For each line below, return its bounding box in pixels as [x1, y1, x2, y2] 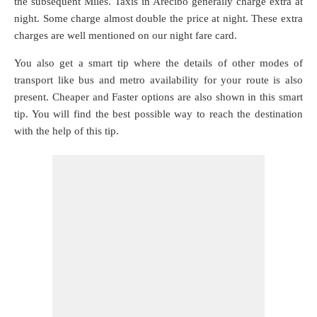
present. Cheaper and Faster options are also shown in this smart [14, 91, 303, 103]
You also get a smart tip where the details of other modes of [14, 57, 303, 69]
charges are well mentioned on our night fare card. [14, 30, 237, 41]
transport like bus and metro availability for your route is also [14, 74, 303, 86]
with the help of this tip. [14, 125, 119, 137]
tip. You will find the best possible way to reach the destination [14, 108, 303, 120]
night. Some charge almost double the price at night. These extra [14, 13, 303, 24]
